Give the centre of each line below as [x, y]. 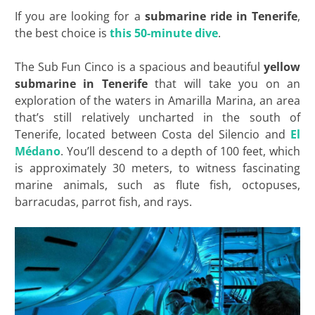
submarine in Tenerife [81, 83]
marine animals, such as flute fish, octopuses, [157, 185]
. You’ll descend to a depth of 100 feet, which [180, 151]
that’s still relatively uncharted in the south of [157, 117]
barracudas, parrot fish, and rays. [103, 201]
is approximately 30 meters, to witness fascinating [157, 168]
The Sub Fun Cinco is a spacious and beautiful [139, 66]
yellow [282, 66]
